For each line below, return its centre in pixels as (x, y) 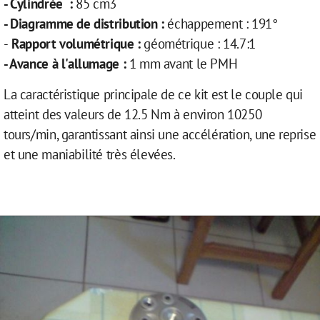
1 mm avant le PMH (185, 63)
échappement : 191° (221, 23)
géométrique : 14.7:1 (198, 43)
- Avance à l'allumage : (65, 63)
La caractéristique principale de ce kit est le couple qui (154, 94)
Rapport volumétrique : (74, 43)
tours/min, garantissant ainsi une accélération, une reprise (160, 134)
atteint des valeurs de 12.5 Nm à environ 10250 (133, 114)
